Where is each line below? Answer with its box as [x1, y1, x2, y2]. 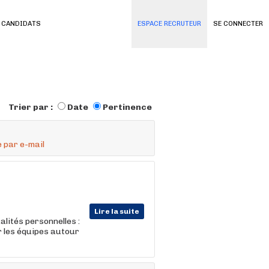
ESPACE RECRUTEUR [138, 20, 201, 28]
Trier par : [8, 102, 55, 112]
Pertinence [103, 102, 152, 112]
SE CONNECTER [213, 20, 263, 28]
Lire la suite [94, 207, 139, 216]
